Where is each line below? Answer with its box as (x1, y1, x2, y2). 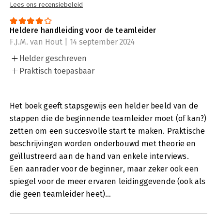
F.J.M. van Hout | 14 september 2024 (10, 37, 135, 46)
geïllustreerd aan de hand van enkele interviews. (10, 151, 189, 161)
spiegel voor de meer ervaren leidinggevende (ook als (10, 176, 206, 186)
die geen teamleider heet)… (10, 189, 111, 199)
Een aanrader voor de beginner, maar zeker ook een (10, 164, 199, 173)
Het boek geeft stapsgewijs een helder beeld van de (10, 101, 199, 110)
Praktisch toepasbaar (19, 66, 94, 76)
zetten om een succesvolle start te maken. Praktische (10, 126, 205, 136)
